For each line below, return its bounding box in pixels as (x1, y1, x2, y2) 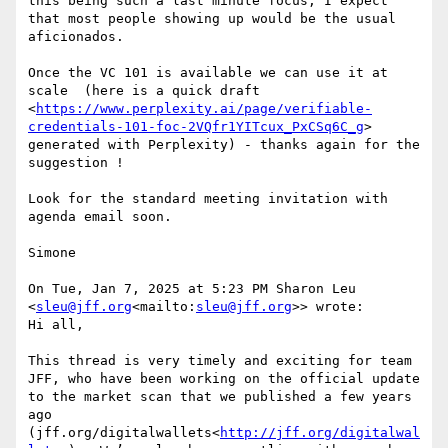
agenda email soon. (28, 209, 172, 225)
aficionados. (28, 29, 124, 45)
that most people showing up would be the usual (28, 11, 396, 27)
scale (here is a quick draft (28, 83, 260, 99)
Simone (28, 245, 76, 261)
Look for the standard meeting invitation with (28, 191, 388, 207)
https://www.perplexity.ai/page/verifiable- (36, 101, 372, 117)
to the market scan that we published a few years (28, 389, 412, 405)
